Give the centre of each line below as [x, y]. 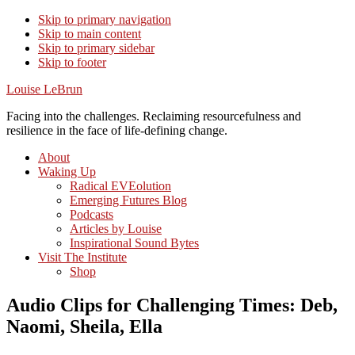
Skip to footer [72, 62]
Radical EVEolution [120, 186]
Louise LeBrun [44, 89]
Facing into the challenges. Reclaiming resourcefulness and [154, 116]
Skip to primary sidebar [96, 48]
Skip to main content [90, 34]
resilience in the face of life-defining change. [117, 130]
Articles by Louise [116, 229]
